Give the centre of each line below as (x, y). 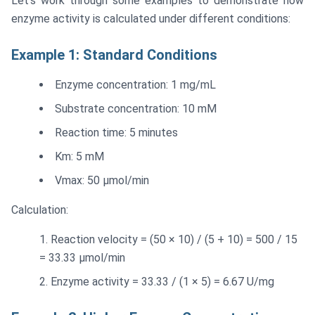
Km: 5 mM (79, 157)
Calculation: (40, 210)
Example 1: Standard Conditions (114, 55)
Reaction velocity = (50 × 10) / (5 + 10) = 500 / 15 (174, 240)
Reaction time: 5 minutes (116, 133)
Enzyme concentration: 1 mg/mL (135, 85)
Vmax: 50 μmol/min (102, 181)
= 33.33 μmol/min (82, 258)
